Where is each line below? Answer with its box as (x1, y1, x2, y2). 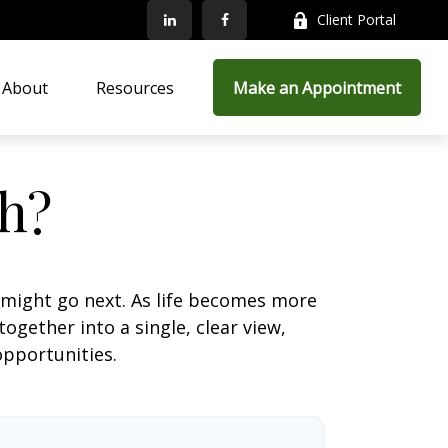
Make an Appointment (233, 76, 402, 99)
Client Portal (317, 10, 397, 29)
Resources (96, 76, 175, 99)
